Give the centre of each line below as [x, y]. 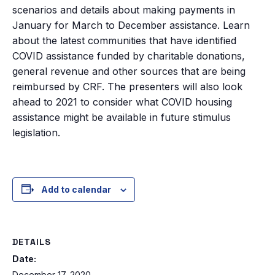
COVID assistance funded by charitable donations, [129, 56]
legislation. [36, 132]
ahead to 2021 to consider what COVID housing [122, 102]
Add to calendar [76, 189]
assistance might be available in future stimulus [122, 117]
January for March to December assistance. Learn [131, 25]
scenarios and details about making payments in [124, 10]
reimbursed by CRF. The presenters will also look [127, 86]
